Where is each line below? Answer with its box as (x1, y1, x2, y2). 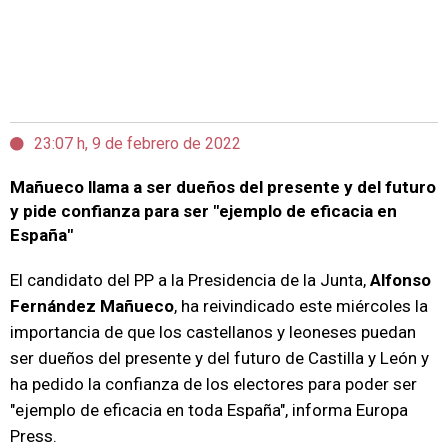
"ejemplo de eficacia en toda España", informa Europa (10, 400, 408, 421)
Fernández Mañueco (10, 296, 174, 317)
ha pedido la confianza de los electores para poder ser (10, 374, 417, 395)
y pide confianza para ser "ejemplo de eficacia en (10, 201, 397, 222)
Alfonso (366, 270, 431, 291)
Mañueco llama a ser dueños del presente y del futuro (10, 177, 436, 198)
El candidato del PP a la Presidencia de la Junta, (10, 270, 366, 291)
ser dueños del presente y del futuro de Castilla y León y (10, 348, 429, 369)
